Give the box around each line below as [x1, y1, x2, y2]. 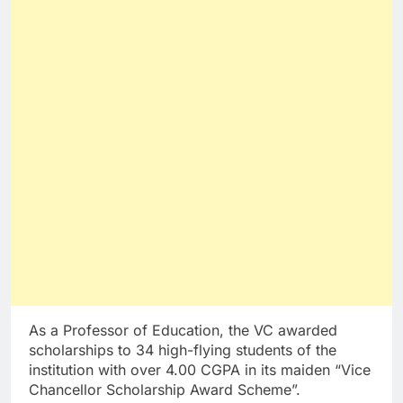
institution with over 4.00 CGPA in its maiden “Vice [29, 361, 371, 380]
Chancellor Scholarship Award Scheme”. [29, 381, 300, 399]
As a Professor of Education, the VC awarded [29, 321, 337, 340]
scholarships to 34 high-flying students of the [29, 341, 336, 360]
